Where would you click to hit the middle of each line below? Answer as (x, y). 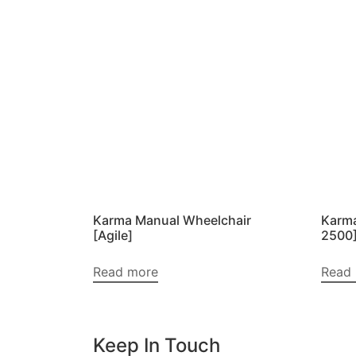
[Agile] (113, 236)
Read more (126, 272)
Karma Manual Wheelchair (172, 221)
